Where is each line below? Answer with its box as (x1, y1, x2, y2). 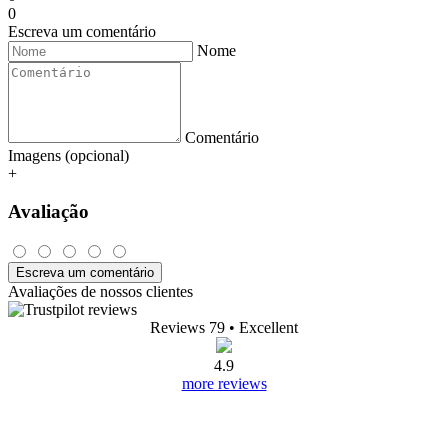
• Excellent (229, 319, 298, 337)
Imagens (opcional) (8, 146, 129, 164)
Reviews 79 (150, 319, 225, 337)
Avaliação (8, 201, 89, 223)
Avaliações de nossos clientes (8, 283, 193, 301)
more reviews (181, 375, 267, 393)
